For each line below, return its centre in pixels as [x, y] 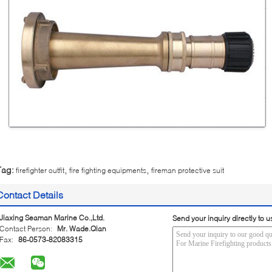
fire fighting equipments [108, 170]
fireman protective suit [188, 170]
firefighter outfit [40, 170]
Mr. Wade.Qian [82, 229]
